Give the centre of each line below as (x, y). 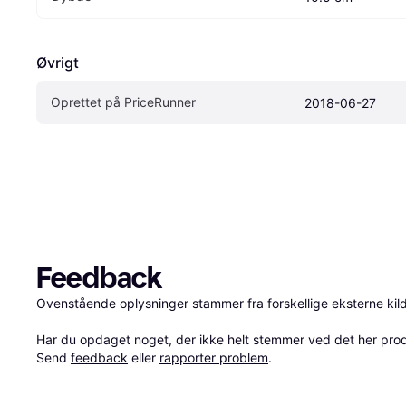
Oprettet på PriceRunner (123, 101)
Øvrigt (58, 62)
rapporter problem (214, 357)
